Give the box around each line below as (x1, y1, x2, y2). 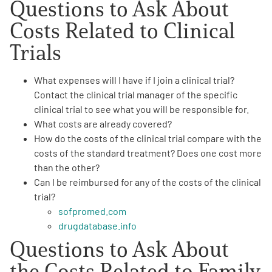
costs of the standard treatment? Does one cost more (34, 146, 262, 158)
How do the (34, 132, 84, 144)
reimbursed (69, 175, 119, 188)
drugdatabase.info (58, 219, 137, 231)
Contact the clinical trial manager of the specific (34, 88, 237, 100)
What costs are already (34, 117, 132, 129)
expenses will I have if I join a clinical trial (56, 73, 230, 86)
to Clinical (140, 16, 235, 44)
